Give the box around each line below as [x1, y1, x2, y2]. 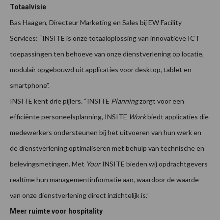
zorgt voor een [138, 97, 184, 106]
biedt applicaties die [146, 112, 209, 121]
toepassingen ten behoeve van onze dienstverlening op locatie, [10, 50, 204, 58]
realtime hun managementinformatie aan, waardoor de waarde [10, 175, 199, 184]
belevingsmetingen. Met [10, 160, 86, 168]
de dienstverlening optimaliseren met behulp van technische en [10, 144, 204, 153]
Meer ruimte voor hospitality [10, 207, 103, 216]
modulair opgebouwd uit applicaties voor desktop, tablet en [10, 65, 192, 74]
